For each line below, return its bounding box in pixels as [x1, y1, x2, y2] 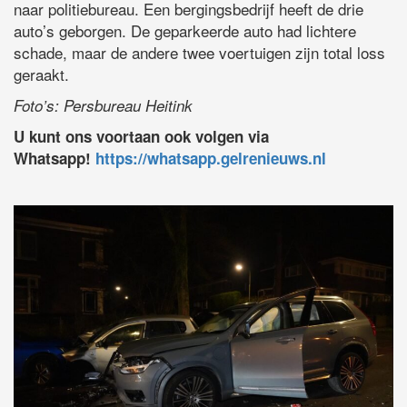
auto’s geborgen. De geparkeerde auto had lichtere [14, 19, 356, 43]
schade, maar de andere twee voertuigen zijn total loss [14, 41, 385, 65]
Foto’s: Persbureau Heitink [14, 94, 193, 117]
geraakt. [14, 63, 69, 86]
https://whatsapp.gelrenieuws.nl [95, 147, 326, 170]
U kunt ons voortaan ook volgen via [14, 125, 269, 148]
